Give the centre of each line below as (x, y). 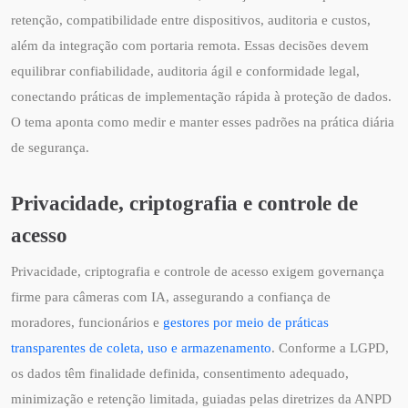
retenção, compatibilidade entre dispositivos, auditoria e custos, (191, 20)
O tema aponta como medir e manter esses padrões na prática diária (203, 122)
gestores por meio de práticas (246, 322)
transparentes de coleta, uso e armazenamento (141, 347)
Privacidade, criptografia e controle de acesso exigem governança (198, 271)
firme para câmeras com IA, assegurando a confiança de (171, 296)
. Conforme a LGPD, (330, 347)
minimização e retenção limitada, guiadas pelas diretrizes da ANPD (201, 398)
